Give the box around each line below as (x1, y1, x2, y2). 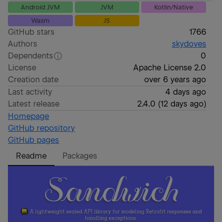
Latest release (8, 99, 60, 109)
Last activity (8, 87, 53, 97)
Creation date (8, 75, 59, 84)
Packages (62, 151, 98, 161)
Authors (8, 39, 38, 49)
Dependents (8, 51, 54, 60)
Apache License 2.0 (133, 63, 206, 72)
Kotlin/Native (154, 3, 194, 11)
